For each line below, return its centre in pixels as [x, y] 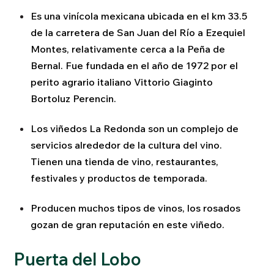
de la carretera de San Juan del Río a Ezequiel [138, 32]
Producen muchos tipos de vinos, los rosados [135, 208]
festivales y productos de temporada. [119, 178]
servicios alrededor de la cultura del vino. [126, 145]
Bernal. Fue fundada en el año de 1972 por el [134, 65]
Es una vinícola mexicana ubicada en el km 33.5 [139, 16]
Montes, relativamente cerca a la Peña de [128, 49]
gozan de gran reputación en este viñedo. [127, 225]
